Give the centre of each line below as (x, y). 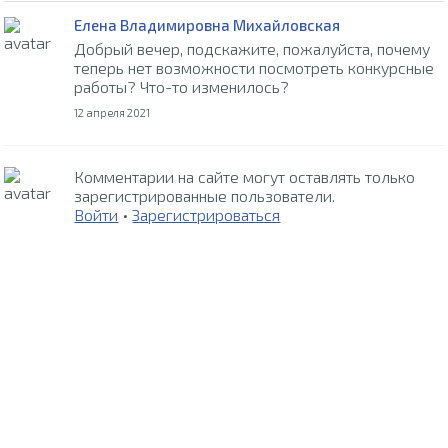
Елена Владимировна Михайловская (207, 24)
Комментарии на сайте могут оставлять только (245, 176)
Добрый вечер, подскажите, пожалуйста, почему (252, 48)
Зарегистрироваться (206, 214)
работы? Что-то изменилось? (182, 86)
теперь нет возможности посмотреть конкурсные (254, 67)
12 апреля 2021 (112, 112)
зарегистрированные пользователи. (205, 195)
